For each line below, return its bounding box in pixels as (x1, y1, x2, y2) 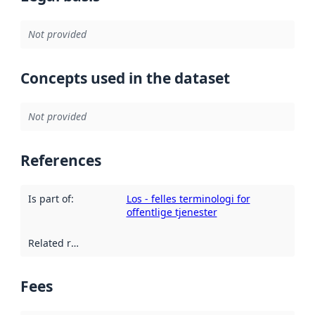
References (20, 150, 101, 170)
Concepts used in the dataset (20, 67, 230, 88)
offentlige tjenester (126, 205, 217, 219)
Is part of (27, 192, 71, 206)
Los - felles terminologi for (126, 192, 250, 206)
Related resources (70, 236, 79, 250)
